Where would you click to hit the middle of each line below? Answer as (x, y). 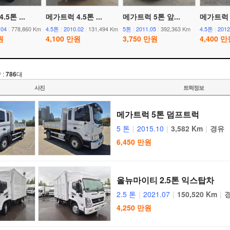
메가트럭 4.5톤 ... (74, 16)
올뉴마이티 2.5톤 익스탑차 (165, 180)
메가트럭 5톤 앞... (151, 16)
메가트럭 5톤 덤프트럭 (158, 114)
